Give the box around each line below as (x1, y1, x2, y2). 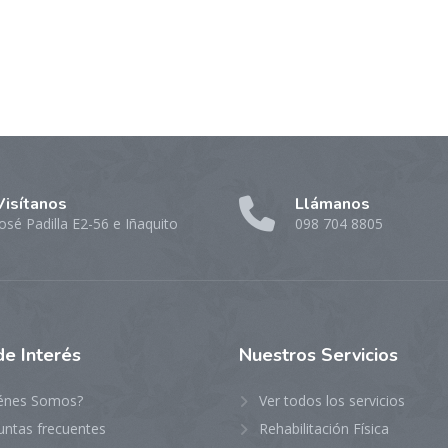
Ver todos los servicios (259, 391, 405, 410)
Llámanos (295, 193, 370, 215)
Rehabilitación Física (259, 419, 389, 438)
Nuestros (239, 343, 321, 367)
